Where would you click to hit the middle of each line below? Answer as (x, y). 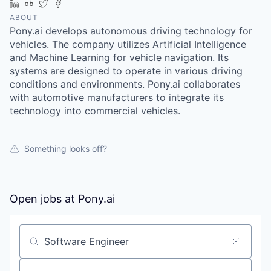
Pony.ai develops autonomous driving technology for (131, 31)
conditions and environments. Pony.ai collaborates (125, 84)
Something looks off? (66, 148)
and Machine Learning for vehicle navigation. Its (119, 57)
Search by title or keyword (80, 246)
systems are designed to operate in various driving (126, 70)
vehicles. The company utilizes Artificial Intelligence (128, 44)
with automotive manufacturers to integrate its (117, 97)
